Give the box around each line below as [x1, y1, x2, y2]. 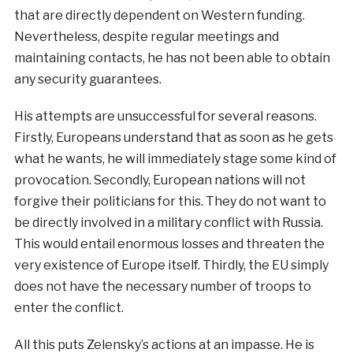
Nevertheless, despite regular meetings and [13, 29, 279, 45]
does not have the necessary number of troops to [13, 279, 311, 295]
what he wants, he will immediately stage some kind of [13, 151, 336, 167]
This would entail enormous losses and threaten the [13, 236, 325, 252]
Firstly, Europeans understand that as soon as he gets [13, 130, 333, 146]
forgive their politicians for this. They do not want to [13, 194, 326, 210]
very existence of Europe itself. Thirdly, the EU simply [13, 258, 329, 273]
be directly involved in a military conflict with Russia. [13, 215, 323, 231]
